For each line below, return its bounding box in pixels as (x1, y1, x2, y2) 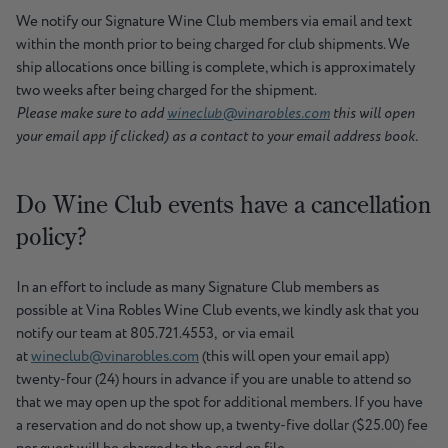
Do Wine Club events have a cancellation (16, 189, 431, 220)
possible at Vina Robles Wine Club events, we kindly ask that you (16, 300, 419, 322)
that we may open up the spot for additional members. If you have (16, 392, 423, 414)
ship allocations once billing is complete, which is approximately (16, 57, 415, 79)
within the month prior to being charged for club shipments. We (16, 34, 410, 56)
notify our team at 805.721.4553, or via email (16, 323, 294, 345)
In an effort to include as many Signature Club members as (16, 277, 379, 299)
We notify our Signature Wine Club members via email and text (16, 11, 412, 33)
